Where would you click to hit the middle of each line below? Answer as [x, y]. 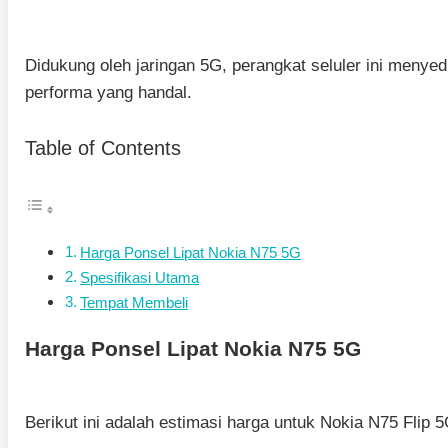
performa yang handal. [108, 93]
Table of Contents [103, 147]
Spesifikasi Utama [140, 277]
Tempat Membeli [134, 302]
